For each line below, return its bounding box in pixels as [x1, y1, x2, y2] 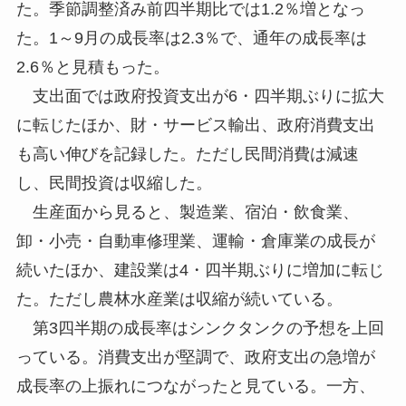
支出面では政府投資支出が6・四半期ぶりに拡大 [15, 86, 384, 105]
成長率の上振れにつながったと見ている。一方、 [15, 376, 375, 395]
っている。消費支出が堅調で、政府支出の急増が [15, 347, 375, 366]
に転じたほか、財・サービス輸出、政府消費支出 [15, 115, 375, 134]
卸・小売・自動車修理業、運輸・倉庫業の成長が [15, 231, 375, 250]
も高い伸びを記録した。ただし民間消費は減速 [15, 144, 359, 163]
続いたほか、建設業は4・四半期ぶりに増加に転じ [15, 260, 384, 279]
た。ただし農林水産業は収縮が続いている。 [15, 289, 343, 308]
